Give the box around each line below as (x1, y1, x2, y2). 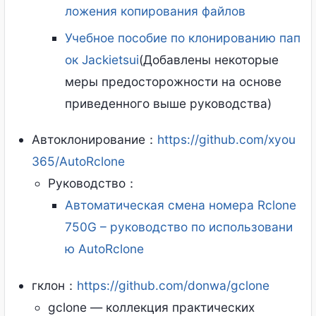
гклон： (32, 278, 78, 293)
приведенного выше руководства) (64, 95, 272, 111)
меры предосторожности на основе (64, 73, 281, 89)
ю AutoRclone (64, 241, 144, 257)
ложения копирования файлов (64, 3, 245, 18)
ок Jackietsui (64, 51, 139, 67)
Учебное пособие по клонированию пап (64, 30, 300, 45)
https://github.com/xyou (157, 132, 296, 147)
